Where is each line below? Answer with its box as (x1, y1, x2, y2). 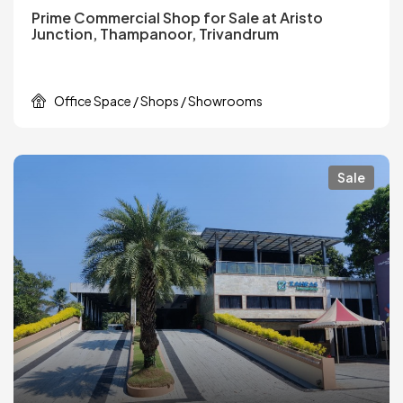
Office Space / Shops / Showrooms (54, 93, 263, 110)
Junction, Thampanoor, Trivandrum (31, 24, 279, 44)
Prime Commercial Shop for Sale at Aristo (31, 8, 323, 28)
